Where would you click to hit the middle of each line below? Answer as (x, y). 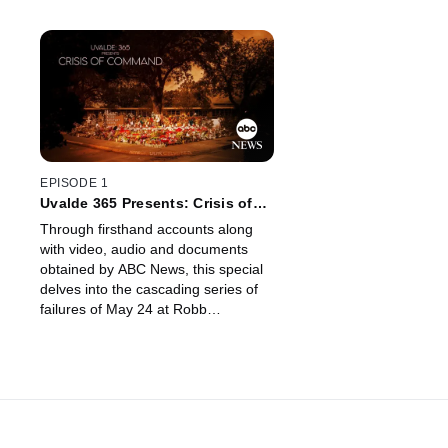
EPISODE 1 (74, 183)
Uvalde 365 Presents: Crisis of (146, 203)
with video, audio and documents (144, 249)
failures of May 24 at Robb (123, 309)
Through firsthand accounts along (146, 229)
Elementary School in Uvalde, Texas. (155, 329)
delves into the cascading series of (149, 289)
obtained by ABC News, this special (151, 269)
